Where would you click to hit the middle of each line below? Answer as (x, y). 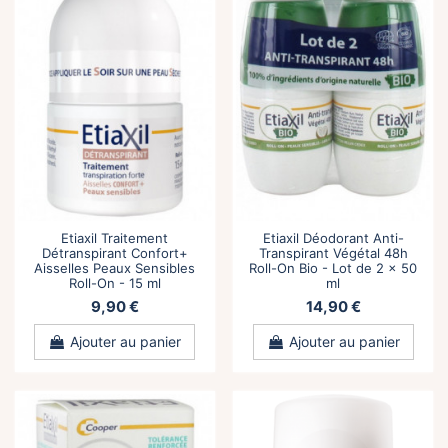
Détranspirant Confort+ (114, 252)
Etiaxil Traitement (115, 237)
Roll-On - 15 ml (114, 282)
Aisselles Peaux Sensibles (115, 267)
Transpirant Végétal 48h (333, 252)
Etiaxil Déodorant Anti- (333, 237)
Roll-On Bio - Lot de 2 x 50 (333, 267)
